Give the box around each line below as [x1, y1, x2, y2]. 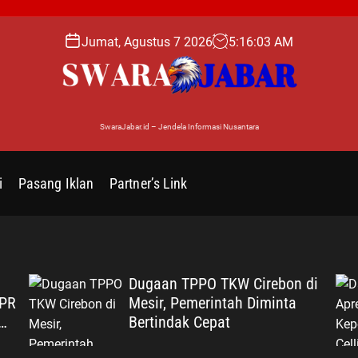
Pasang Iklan [18, 174, 94, 192]
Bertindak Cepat [128, 312, 230, 332]
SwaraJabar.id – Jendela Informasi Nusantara [99, 121, 259, 131]
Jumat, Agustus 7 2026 [81, 34, 213, 50]
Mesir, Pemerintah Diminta [128, 292, 296, 312]
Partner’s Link [109, 174, 188, 192]
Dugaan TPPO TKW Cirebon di [128, 273, 318, 293]
